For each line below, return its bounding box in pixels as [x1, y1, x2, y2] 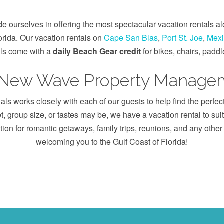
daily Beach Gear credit [53, 45, 141, 57]
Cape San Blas [103, 32, 158, 43]
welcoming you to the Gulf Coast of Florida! [36, 136, 188, 147]
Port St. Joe [161, 32, 203, 43]
